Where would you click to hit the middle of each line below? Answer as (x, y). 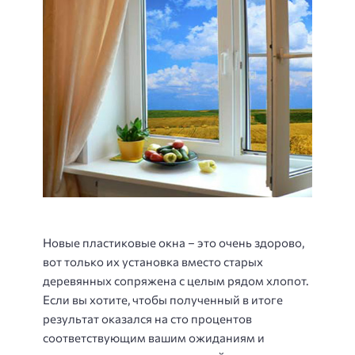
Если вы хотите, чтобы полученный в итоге (163, 299)
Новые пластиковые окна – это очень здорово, (174, 242)
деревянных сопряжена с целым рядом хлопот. (176, 280)
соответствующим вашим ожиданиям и (154, 337)
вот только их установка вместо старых (153, 261)
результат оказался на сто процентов (147, 318)
